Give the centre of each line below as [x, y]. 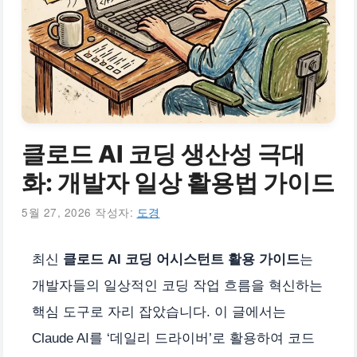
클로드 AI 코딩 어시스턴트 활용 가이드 [181, 259]
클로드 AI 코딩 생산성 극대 [163, 154]
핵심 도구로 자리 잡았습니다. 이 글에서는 [159, 312]
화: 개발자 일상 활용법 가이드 [178, 182]
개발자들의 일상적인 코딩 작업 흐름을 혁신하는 [177, 285]
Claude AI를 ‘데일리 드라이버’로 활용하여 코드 [173, 338]
